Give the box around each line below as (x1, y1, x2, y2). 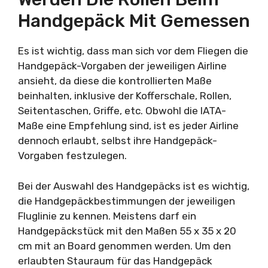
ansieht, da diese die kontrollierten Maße (18, 75, 212, 87)
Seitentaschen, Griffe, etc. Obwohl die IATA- (18, 105, 226, 117)
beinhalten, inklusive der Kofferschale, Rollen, (18, 90, 232, 102)
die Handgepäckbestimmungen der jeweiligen (18, 194, 235, 207)
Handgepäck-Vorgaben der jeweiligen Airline (18, 60, 227, 72)
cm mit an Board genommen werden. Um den (18, 239, 231, 252)
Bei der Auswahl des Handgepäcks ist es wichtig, (18, 179, 249, 192)
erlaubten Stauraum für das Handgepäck (18, 254, 212, 267)
